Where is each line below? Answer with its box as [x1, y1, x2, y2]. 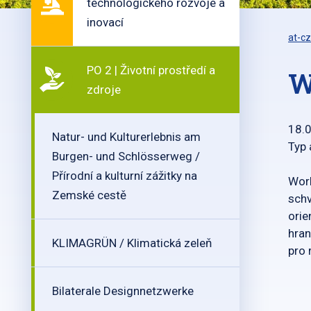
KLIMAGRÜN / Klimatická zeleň [52, 236, 212, 250]
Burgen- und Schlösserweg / [52, 149, 200, 163]
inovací [87, 15, 124, 29]
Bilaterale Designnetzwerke [52, 284, 194, 298]
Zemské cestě [52, 188, 126, 202]
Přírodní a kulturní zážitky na [52, 169, 197, 183]
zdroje [87, 83, 121, 96]
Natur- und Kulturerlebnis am [52, 130, 201, 144]
